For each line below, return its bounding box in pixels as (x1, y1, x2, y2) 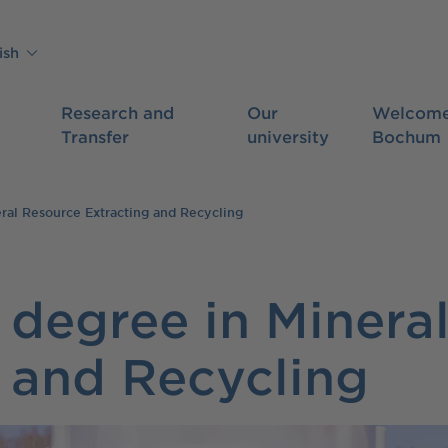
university (246, 126, 329, 146)
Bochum (371, 126, 441, 146)
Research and (60, 102, 174, 122)
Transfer (60, 126, 129, 146)
